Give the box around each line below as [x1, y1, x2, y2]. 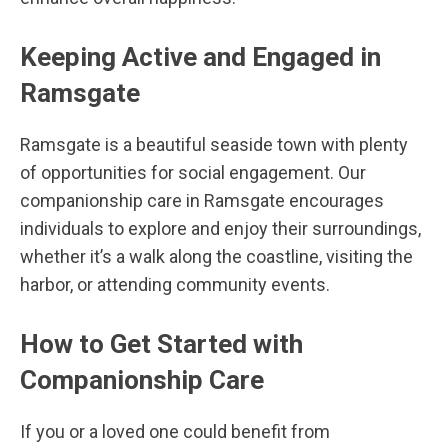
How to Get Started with [20, 329, 303, 359]
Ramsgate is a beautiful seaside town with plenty [20, 134, 408, 155]
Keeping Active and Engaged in [20, 42, 381, 72]
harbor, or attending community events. [20, 274, 330, 295]
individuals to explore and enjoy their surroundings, [20, 218, 421, 239]
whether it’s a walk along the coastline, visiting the [20, 246, 413, 267]
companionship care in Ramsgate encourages [20, 190, 384, 211]
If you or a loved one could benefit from [20, 421, 330, 442]
